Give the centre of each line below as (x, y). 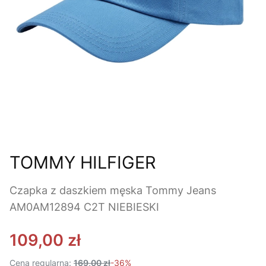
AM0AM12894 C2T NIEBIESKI (84, 207)
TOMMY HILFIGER (83, 163)
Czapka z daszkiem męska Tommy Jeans (113, 191)
